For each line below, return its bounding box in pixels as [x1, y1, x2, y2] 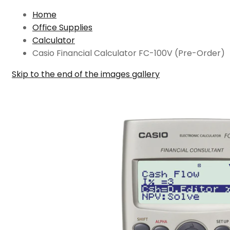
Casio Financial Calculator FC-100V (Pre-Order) [32, 47, 225, 59]
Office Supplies [32, 22, 92, 33]
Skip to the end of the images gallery [12, 68, 160, 80]
